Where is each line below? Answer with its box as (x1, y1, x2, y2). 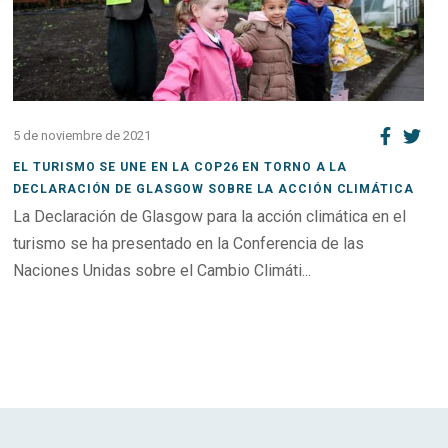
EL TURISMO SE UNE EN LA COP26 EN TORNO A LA (13, 159, 348, 174)
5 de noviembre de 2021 (13, 128, 152, 144)
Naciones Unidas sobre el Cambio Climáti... (13, 261, 312, 281)
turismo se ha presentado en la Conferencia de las (13, 234, 365, 254)
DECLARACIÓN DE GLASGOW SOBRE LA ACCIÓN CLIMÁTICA (13, 181, 414, 196)
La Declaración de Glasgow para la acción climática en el (13, 207, 407, 227)
